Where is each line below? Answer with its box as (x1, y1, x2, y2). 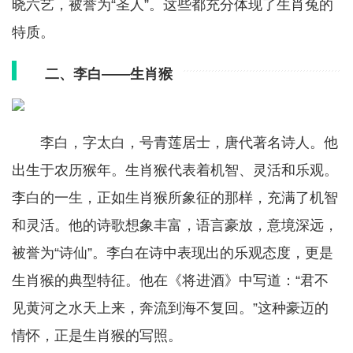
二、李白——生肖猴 (45, 66, 173, 83)
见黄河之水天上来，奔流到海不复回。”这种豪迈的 (12, 300, 329, 317)
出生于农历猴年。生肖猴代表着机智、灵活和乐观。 (12, 162, 338, 179)
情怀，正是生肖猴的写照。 (12, 328, 182, 344)
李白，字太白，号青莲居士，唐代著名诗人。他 (40, 135, 338, 151)
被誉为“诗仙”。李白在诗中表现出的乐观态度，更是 (12, 245, 333, 262)
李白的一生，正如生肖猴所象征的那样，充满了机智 (12, 190, 338, 206)
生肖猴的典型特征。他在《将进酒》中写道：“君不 (12, 273, 329, 289)
